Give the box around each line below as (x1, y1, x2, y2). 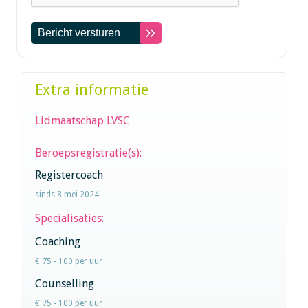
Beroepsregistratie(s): (35, 146, 142, 159)
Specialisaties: (35, 211, 107, 225)
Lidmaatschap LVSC (35, 113, 130, 127)
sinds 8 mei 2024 (35, 189, 99, 199)
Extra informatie (35, 80, 148, 98)
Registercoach (35, 168, 103, 181)
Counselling (35, 276, 94, 290)
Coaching (35, 234, 80, 248)
